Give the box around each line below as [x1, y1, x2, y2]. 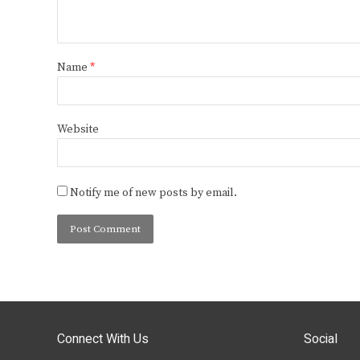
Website [57, 122, 99, 137]
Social [303, 329, 337, 350]
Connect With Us [57, 329, 149, 350]
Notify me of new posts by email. [70, 186, 237, 201]
